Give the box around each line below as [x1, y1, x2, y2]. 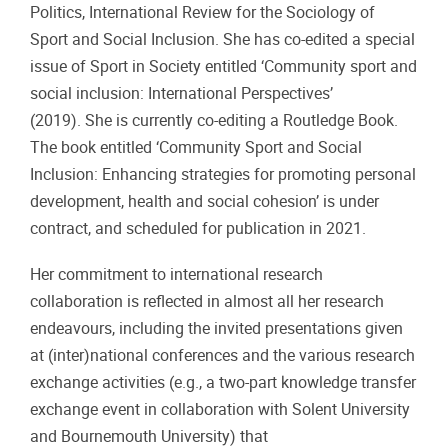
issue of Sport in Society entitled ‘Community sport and [30, 56, 417, 76]
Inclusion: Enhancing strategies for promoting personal [30, 164, 416, 184]
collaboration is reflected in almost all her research [30, 292, 384, 312]
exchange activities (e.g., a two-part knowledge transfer [30, 373, 416, 393]
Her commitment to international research [30, 265, 323, 285]
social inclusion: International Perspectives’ [30, 83, 333, 103]
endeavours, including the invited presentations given [30, 319, 403, 339]
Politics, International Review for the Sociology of [30, 2, 375, 22]
